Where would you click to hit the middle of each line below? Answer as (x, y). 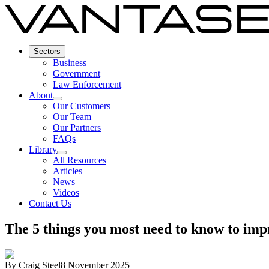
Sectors (47, 51)
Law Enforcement (87, 84)
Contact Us (50, 203)
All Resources (80, 160)
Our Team (72, 116)
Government (77, 73)
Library (43, 149)
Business (70, 62)
